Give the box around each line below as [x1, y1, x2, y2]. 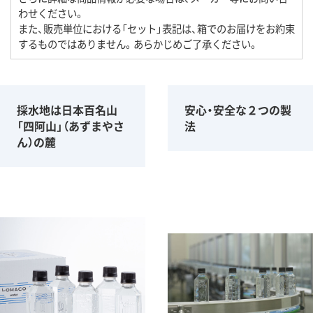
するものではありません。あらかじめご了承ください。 [18, 36, 259, 52]
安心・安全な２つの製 [184, 101, 291, 119]
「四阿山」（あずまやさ [17, 117, 124, 135]
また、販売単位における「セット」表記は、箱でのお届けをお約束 [18, 21, 295, 36]
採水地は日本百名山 [17, 101, 117, 119]
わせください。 [18, 6, 85, 21]
